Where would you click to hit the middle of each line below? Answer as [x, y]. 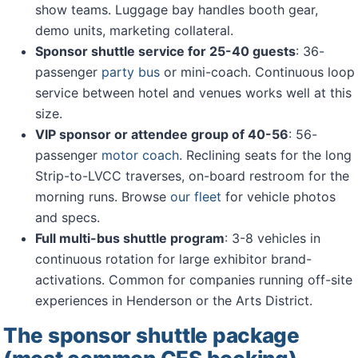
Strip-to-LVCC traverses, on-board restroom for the [192, 176]
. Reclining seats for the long [265, 155]
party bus [131, 72]
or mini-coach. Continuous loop [257, 72]
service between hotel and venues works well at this [193, 93]
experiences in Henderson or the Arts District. [174, 300]
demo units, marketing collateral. [134, 30]
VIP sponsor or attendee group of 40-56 [162, 134]
